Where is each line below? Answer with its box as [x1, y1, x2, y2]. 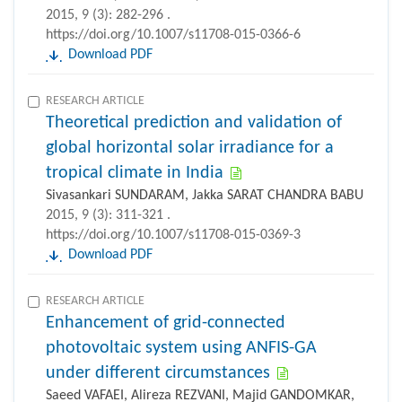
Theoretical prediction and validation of [46, 113, 342, 132]
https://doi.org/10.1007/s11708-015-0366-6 [46, 27, 301, 42]
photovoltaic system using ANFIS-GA [46, 338, 317, 357]
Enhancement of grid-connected [46, 313, 285, 332]
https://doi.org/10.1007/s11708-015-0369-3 [46, 227, 301, 242]
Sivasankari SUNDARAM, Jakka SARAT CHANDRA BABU [46, 188, 363, 203]
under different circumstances [46, 363, 270, 382]
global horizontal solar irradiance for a [46, 138, 334, 157]
